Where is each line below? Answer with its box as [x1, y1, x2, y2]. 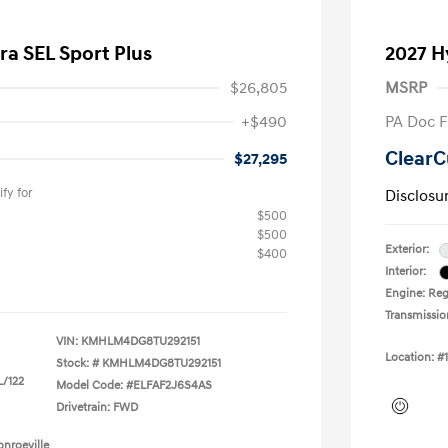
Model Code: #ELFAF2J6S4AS [56, 378, 212, 393]
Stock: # [56, 356, 99, 371]
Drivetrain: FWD [56, 400, 138, 415]
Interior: [385, 264, 426, 279]
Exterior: [385, 242, 429, 257]
